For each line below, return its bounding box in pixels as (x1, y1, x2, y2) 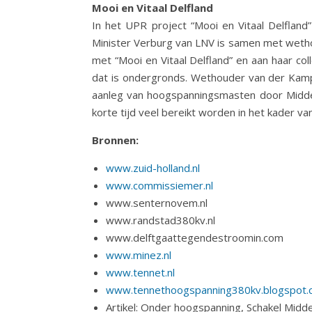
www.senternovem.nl (106, 196, 208, 210)
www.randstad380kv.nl (106, 213, 215, 227)
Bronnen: (92, 133, 139, 147)
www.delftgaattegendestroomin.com (106, 231, 283, 244)
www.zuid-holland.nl (106, 161, 200, 175)
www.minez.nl (106, 248, 171, 262)
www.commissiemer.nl (106, 178, 213, 192)
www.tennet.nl (106, 265, 175, 279)
